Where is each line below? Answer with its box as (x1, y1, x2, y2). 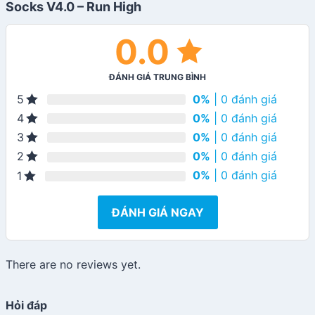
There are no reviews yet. (6, 257, 141, 271)
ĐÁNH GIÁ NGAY (111, 205, 204, 219)
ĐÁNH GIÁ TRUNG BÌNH (109, 71, 206, 82)
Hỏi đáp (6, 297, 47, 312)
